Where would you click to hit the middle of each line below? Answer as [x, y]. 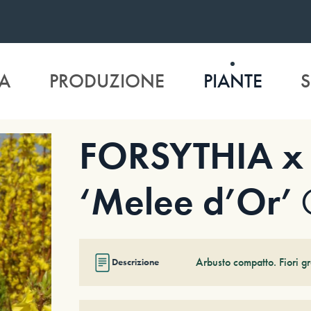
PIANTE [233, 81]
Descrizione [135, 262]
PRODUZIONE [107, 81]
